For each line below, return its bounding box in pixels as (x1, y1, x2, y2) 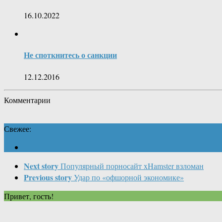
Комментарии (4, 94, 51, 105)
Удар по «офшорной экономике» (74, 171, 184, 182)
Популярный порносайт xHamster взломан (60, 160, 204, 171)
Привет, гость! (4, 190, 54, 201)
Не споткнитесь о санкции (24, 49, 117, 61)
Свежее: (4, 123, 31, 134)
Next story (24, 160, 58, 171)
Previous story (24, 171, 72, 183)
